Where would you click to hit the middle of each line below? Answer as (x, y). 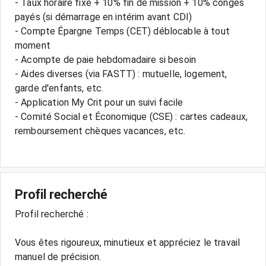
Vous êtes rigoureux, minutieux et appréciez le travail (128, 243)
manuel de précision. (58, 257)
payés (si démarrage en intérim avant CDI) (104, 17)
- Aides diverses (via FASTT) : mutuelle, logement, (121, 74)
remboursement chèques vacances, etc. (100, 131)
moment (33, 45)
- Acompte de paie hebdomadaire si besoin (106, 60)
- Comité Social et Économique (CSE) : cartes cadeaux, (131, 117)
